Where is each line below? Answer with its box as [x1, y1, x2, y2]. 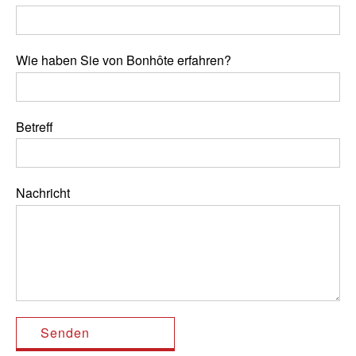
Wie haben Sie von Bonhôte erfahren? [16, 51, 231, 70]
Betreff [16, 117, 53, 136]
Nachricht [16, 184, 70, 203]
